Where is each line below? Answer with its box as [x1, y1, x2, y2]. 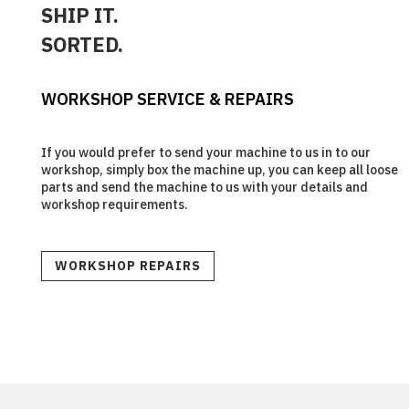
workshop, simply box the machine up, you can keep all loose [40, 162, 398, 179]
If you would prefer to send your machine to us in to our [40, 144, 371, 162]
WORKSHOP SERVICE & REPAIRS [40, 89, 294, 110]
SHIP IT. [40, 2, 119, 29]
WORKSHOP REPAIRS [54, 257, 201, 275]
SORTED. [40, 31, 123, 58]
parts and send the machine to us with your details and [40, 179, 368, 196]
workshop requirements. [40, 196, 188, 214]
